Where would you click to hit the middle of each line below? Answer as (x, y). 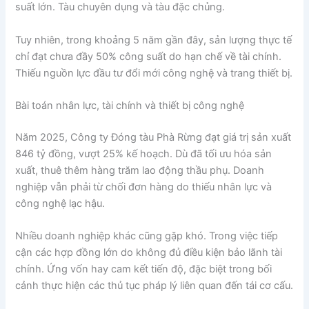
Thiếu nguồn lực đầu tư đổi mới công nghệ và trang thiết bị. (154, 73)
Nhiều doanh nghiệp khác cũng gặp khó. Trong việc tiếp (147, 236)
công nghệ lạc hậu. (60, 203)
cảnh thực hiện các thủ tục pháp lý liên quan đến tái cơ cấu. (154, 286)
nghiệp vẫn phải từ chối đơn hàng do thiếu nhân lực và (144, 187)
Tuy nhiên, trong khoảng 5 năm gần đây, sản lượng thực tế (154, 40)
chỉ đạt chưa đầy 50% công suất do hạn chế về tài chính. (149, 56)
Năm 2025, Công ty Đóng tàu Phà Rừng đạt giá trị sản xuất (153, 137)
